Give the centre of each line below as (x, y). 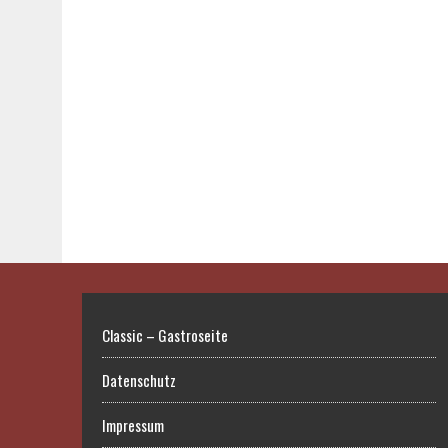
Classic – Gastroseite (165, 335)
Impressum (133, 425)
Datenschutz (139, 380)
